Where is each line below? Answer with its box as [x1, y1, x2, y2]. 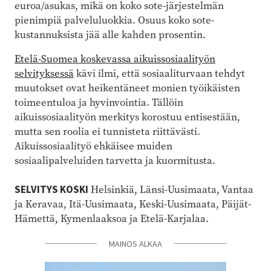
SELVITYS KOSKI [15, 182, 88, 197]
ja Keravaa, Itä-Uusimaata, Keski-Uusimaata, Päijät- [15, 197, 251, 211]
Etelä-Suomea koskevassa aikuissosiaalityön [15, 51, 215, 66]
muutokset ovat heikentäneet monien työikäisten [15, 80, 240, 95]
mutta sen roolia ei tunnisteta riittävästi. [15, 124, 200, 139]
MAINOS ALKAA [109, 238, 162, 250]
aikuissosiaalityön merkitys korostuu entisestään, [15, 109, 240, 124]
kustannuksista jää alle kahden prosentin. [15, 27, 206, 42]
